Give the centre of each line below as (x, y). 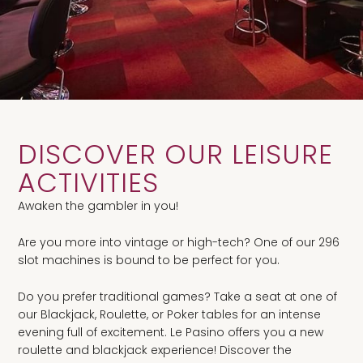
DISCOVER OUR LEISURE (175, 154)
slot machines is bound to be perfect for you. (149, 260)
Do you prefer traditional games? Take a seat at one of (177, 296)
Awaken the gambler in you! (98, 205)
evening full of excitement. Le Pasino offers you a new (171, 332)
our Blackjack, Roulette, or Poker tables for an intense (169, 314)
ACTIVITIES (88, 182)
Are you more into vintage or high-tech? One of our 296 (179, 242)
